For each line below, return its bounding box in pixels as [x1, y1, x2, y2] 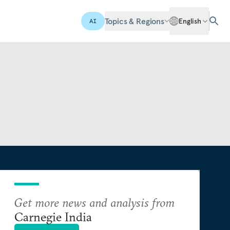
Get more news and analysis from [14, 195, 175, 210]
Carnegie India [14, 209, 92, 224]
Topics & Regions [104, 16, 164, 26]
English [178, 16, 201, 26]
